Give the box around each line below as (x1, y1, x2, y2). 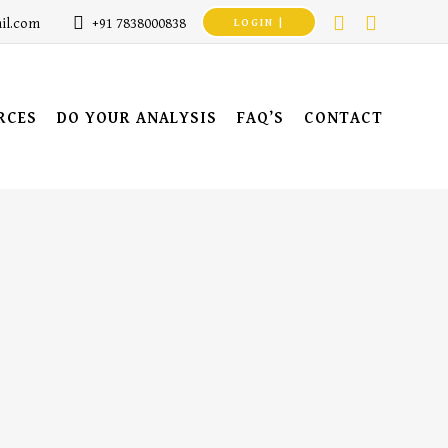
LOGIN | (234, 16, 284, 29)
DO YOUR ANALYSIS (57, 109, 217, 128)
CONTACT (304, 109, 383, 128)
